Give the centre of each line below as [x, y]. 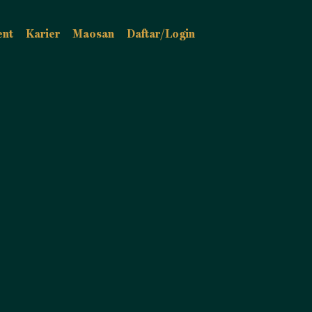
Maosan [93, 34]
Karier [42, 34]
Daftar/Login [161, 34]
